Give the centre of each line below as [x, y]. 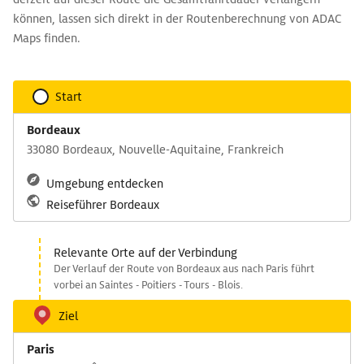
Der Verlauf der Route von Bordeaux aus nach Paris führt [184, 269]
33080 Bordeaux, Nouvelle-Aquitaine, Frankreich [155, 149]
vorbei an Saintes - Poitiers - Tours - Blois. [148, 285]
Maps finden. [47, 38]
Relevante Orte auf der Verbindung [145, 253]
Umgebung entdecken [105, 184]
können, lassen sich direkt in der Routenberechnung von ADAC [177, 19]
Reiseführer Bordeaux [103, 205]
